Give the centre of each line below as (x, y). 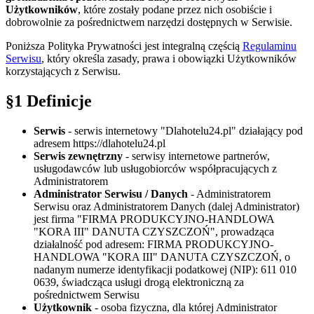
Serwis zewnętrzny (78, 156)
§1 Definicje (49, 101)
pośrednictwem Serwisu (87, 294)
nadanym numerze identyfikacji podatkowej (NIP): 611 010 (165, 269)
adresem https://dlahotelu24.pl (100, 143)
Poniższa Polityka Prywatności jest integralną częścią (124, 46)
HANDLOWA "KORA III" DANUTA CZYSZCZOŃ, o (162, 257)
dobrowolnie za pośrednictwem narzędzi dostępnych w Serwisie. (149, 22)
